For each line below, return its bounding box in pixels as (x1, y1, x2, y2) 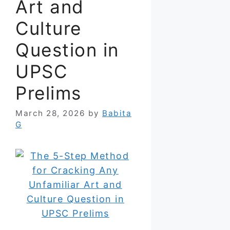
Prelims (15, 82, 82, 104)
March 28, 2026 (15, 108, 85, 118)
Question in (15, 39, 119, 61)
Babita (102, 108, 131, 118)
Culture (15, 17, 82, 39)
